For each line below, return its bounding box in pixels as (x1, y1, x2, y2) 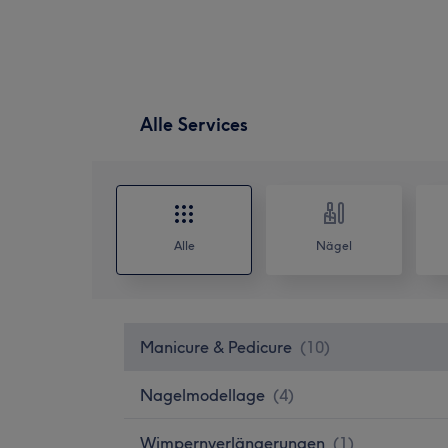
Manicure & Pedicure (140, 336, 292, 357)
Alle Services (140, 112, 248, 136)
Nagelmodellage (140, 384, 265, 405)
